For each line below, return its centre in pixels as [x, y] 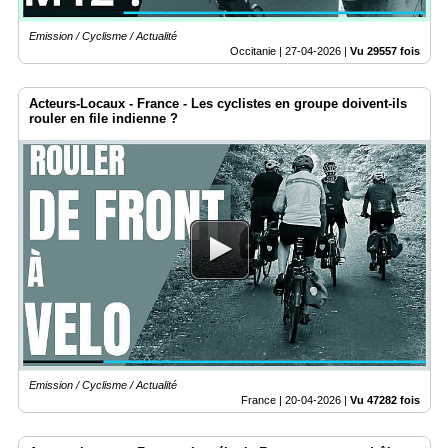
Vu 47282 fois [385, 400]
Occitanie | [257, 51]
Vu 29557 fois [385, 51]
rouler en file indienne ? [103, 119]
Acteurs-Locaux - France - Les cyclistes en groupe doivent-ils [218, 104]
